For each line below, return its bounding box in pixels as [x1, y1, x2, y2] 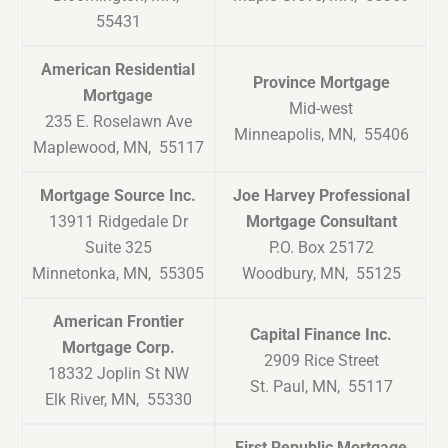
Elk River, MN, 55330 [44, 390, 192, 410]
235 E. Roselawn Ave [44, 112, 192, 132]
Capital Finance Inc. [250, 325, 392, 345]
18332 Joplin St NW [47, 364, 189, 384]
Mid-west [289, 99, 353, 119]
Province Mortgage [252, 73, 390, 93]
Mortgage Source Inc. [40, 186, 196, 206]
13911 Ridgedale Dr [48, 212, 188, 232]
